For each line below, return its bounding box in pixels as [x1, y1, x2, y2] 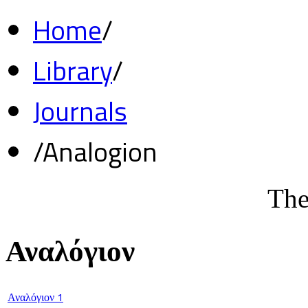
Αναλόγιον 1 [8, 288, 63, 305]
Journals [33, 90, 127, 131]
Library [33, 49, 112, 91]
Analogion [43, 131, 157, 172]
